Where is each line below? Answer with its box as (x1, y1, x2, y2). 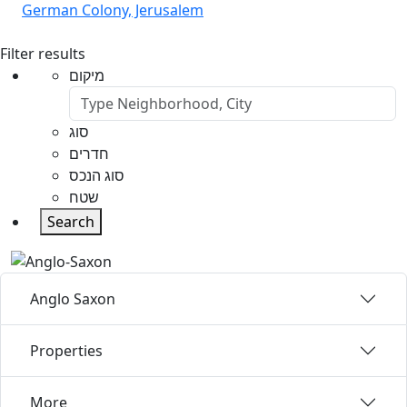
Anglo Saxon (30, 289, 115, 310)
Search (47, 211, 94, 232)
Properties (30, 341, 103, 362)
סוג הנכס (69, 164, 124, 185)
